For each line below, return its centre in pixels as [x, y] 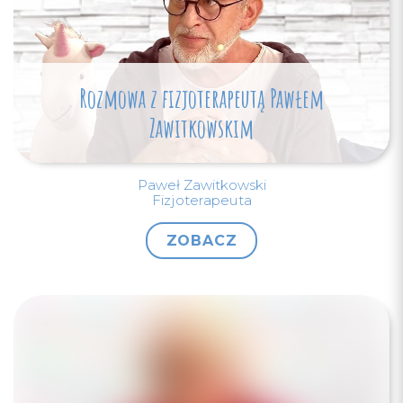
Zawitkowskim [201, 127]
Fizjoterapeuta [201, 200]
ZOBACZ [201, 240]
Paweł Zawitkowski [201, 185]
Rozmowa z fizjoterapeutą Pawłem [201, 98]
